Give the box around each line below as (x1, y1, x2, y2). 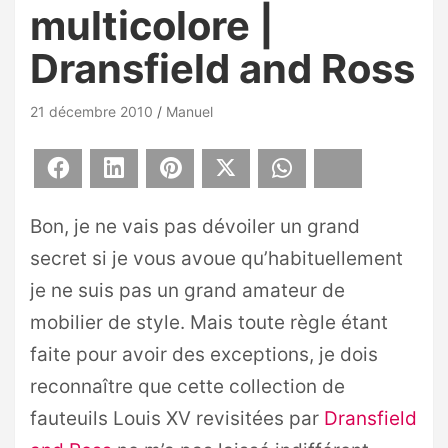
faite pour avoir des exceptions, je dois (30, 343, 378, 366)
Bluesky (352, 159, 404, 177)
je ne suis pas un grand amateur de (30, 279, 345, 302)
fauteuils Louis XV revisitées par (30, 407, 324, 430)
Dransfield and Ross (30, 44, 415, 93)
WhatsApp (296, 159, 367, 177)
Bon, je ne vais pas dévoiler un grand (30, 215, 360, 238)
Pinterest (184, 159, 243, 177)
